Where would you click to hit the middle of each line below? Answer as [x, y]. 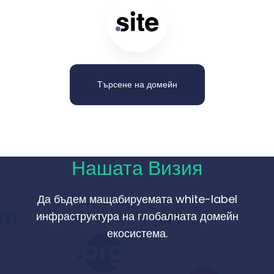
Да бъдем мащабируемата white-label [137, 199]
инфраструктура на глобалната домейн [137, 216]
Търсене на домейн [137, 84]
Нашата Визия [137, 168]
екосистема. [137, 233]
